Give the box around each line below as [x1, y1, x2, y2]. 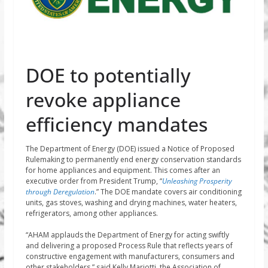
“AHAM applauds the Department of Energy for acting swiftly [25, 229, 229, 240]
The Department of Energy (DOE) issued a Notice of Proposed [25, 143, 234, 154]
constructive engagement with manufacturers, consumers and [25, 251, 234, 261]
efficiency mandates [25, 111, 208, 137]
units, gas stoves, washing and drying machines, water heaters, [25, 197, 237, 208]
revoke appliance [25, 86, 181, 112]
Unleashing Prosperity [162, 175, 232, 186]
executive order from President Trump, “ [25, 175, 162, 186]
